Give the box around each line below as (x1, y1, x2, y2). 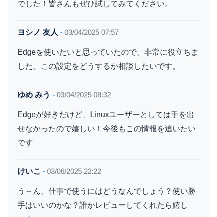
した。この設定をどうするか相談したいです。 (17, 62, 180, 71)
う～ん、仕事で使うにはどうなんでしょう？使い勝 (17, 186, 196, 196)
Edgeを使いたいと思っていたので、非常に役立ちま (17, 47, 199, 57)
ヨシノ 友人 (17, 28, 58, 37)
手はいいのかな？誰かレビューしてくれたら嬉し (17, 201, 188, 210)
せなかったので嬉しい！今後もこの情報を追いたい (17, 124, 196, 133)
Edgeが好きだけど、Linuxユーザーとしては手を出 (17, 110, 194, 119)
